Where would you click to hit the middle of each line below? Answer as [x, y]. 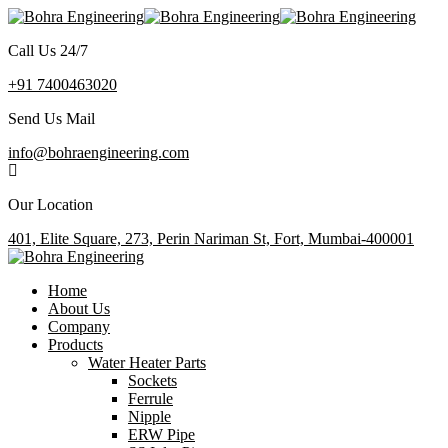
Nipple [149, 416]
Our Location [50, 204]
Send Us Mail [51, 118]
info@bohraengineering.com [98, 152]
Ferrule [150, 398]
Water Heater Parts [147, 362]
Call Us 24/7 [48, 50]
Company [79, 326]
